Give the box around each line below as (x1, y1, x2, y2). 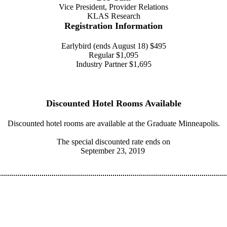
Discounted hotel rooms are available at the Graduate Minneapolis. (7, 119, 220, 128)
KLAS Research (87, 12, 140, 20)
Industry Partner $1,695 (75, 60, 152, 68)
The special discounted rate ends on (57, 137, 170, 146)
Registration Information (64, 21, 163, 31)
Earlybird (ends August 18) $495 (61, 42, 166, 50)
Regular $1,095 (89, 51, 138, 59)
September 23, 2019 (80, 146, 147, 155)
